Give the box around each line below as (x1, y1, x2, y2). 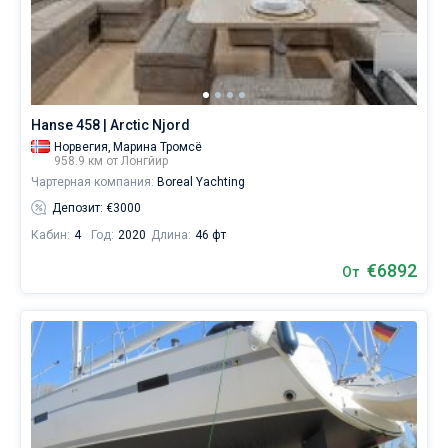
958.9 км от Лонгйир (54, 154, 168, 168)
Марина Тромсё (113, 140, 202, 154)
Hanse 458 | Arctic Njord (31, 117, 190, 133)
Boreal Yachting (154, 175, 245, 189)
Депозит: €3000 (52, 200, 141, 215)
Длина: (151, 228, 191, 242)
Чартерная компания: (31, 175, 154, 189)
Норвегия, (54, 140, 111, 154)
